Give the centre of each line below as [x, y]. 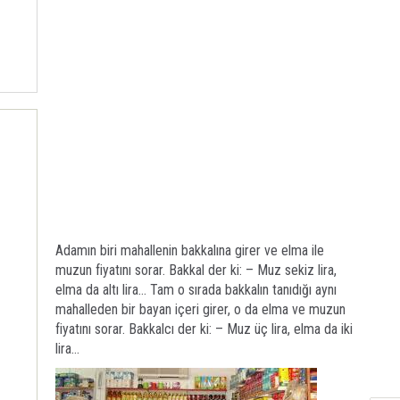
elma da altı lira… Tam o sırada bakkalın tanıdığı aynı [196, 290]
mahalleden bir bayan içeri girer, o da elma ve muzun [200, 309]
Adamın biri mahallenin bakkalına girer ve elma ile [190, 250]
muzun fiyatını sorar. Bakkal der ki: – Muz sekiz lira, [196, 270]
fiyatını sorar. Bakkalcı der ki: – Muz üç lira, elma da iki [204, 329]
